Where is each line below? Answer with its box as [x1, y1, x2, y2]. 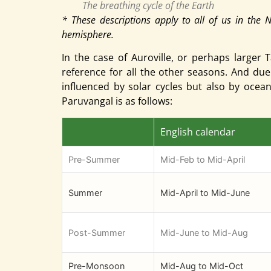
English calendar [160, 125, 235, 139]
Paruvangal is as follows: [62, 94, 172, 108]
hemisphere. [62, 27, 114, 41]
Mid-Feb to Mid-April [160, 154, 245, 165]
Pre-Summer [68, 154, 120, 165]
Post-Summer [68, 227, 125, 238]
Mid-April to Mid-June [160, 188, 250, 198]
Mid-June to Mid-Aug [160, 227, 248, 238]
